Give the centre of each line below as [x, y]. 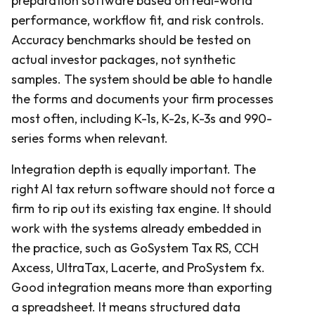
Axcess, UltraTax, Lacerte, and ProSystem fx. [138, 267]
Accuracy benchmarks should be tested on [131, 39]
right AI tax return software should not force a [143, 188]
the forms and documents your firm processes [142, 98]
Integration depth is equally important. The [134, 169]
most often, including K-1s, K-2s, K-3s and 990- [142, 118]
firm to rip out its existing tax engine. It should [141, 208]
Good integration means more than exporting [142, 287]
